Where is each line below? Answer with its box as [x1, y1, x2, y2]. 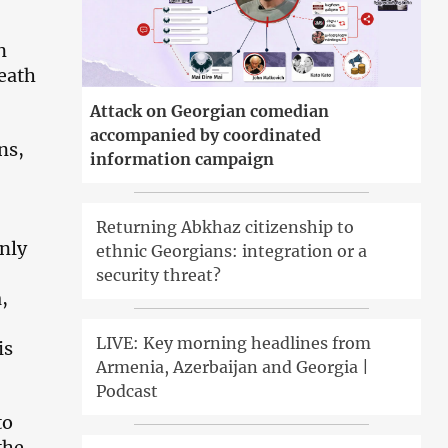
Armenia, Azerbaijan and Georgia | [96, 357, 370, 378]
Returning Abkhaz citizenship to [96, 217, 355, 238]
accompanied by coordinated [90, 125, 322, 146]
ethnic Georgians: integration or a [96, 241, 368, 262]
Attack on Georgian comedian [90, 101, 330, 122]
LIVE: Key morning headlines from [96, 333, 372, 354]
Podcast [96, 381, 159, 402]
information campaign [90, 149, 275, 170]
